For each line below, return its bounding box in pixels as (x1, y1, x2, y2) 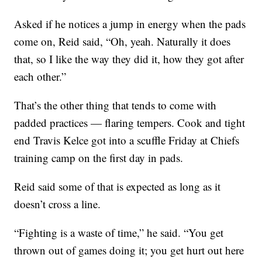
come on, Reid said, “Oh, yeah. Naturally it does (14, 34, 231, 49)
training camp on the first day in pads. (14, 150, 184, 166)
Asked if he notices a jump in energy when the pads (14, 16, 246, 32)
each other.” (14, 69, 67, 84)
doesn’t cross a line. (14, 196, 101, 212)
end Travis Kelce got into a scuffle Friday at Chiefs (14, 133, 240, 148)
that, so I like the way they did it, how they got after (14, 51, 244, 67)
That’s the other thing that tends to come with (14, 98, 217, 113)
